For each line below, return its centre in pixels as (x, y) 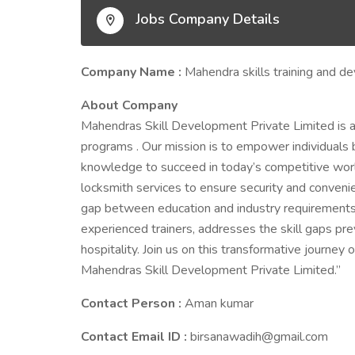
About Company (129, 105)
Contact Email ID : (136, 337)
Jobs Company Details (206, 19)
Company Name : (133, 72)
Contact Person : (133, 303)
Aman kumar (219, 303)
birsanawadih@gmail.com (259, 337)
